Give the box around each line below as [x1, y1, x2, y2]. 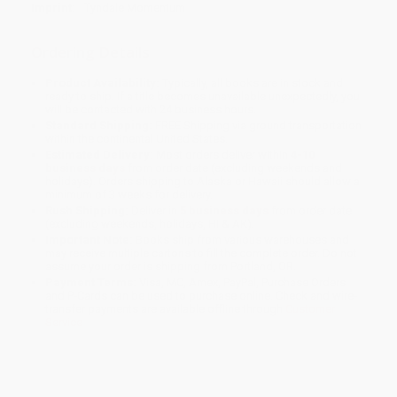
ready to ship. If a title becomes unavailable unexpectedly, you [45, 90, 361, 104]
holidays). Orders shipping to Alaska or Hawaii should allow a [45, 175, 361, 189]
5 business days [180, 204, 269, 218]
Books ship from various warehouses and [133, 233, 350, 247]
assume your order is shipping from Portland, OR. [45, 260, 297, 274]
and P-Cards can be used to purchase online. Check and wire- [45, 289, 358, 303]
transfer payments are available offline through [45, 302, 286, 316]
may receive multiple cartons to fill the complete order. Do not [45, 246, 358, 261]
